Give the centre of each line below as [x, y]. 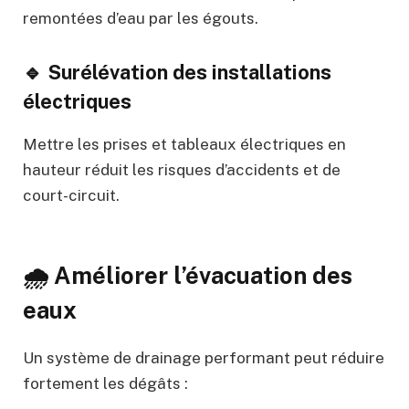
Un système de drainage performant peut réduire [204, 358]
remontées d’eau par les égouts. [141, 18]
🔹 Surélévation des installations [177, 73]
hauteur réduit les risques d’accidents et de [182, 169]
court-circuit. [71, 195]
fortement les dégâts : [105, 384]
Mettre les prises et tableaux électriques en [184, 144]
